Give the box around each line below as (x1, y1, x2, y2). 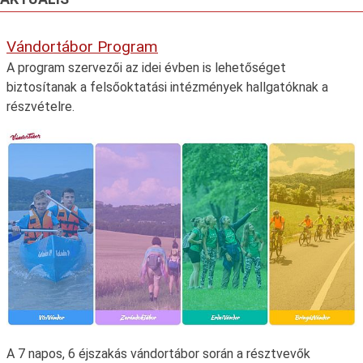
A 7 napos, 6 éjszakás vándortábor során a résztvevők (6, 345, 310, 361)
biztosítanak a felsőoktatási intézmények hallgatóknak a (6, 79, 328, 95)
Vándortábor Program (6, 36, 158, 56)
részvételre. (6, 98, 75, 114)
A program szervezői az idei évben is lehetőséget (6, 59, 286, 75)
